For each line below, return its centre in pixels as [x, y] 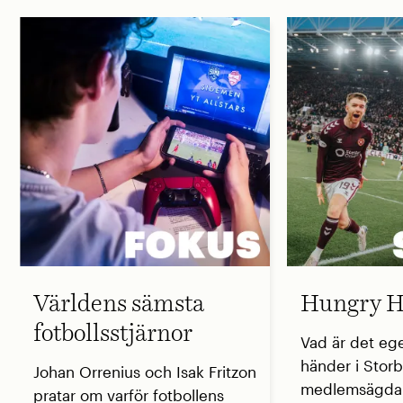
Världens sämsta [118, 305]
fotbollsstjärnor [112, 335]
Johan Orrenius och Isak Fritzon [144, 372]
